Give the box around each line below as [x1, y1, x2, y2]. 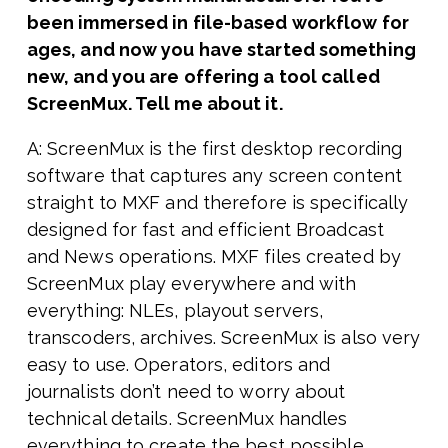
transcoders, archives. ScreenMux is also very [26, 327, 421, 349]
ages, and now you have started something [26, 39, 416, 61]
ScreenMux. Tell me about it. [26, 93, 283, 115]
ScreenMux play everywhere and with [26, 273, 357, 295]
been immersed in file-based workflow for [26, 12, 409, 34]
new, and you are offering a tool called [26, 66, 380, 88]
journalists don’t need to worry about [26, 381, 346, 403]
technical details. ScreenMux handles [26, 408, 348, 430]
